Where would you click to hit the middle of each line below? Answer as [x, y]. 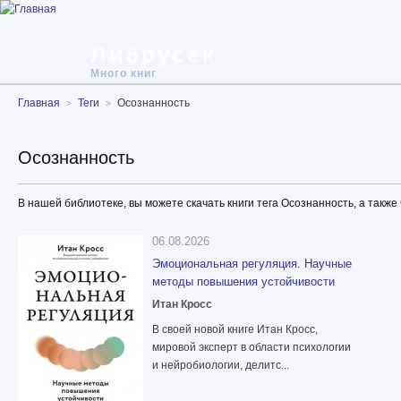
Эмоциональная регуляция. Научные [252, 264]
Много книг [124, 73]
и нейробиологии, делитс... [221, 366]
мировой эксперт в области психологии [252, 348]
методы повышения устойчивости [243, 282]
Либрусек [154, 55]
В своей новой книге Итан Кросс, [235, 330]
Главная [39, 103]
